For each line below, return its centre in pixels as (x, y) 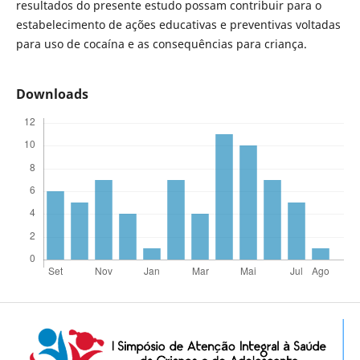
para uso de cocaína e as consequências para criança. (161, 43)
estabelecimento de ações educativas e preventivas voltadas (178, 24)
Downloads (52, 94)
